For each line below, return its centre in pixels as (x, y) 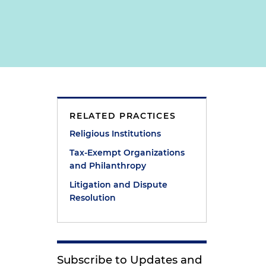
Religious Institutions (115, 134)
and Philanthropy (108, 166)
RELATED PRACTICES (123, 116)
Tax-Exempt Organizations (127, 153)
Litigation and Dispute (119, 185)
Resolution (93, 198)
